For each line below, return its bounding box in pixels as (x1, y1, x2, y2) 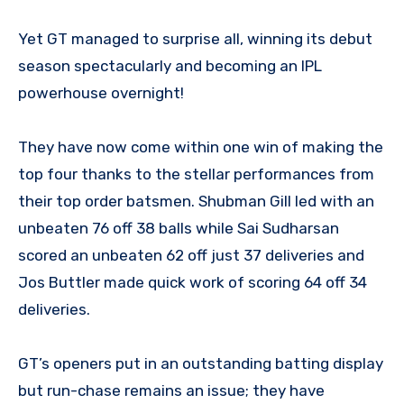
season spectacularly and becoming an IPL (18, 56, 322, 75)
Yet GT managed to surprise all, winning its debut (18, 29, 372, 48)
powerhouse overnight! (18, 83, 184, 102)
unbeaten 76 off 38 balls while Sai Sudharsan (18, 218, 339, 237)
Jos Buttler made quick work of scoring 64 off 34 (18, 272, 367, 291)
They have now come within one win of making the (18, 137, 383, 156)
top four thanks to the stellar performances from (18, 164, 374, 183)
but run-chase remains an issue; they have (18, 381, 325, 399)
